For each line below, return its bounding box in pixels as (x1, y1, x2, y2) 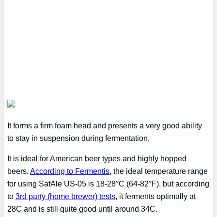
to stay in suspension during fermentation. (7, 133, 150, 142)
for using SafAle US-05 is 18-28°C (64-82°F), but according (7, 179, 210, 188)
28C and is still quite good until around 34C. (7, 204, 158, 214)
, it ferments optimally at (115, 192, 196, 201)
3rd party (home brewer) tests (15, 192, 116, 201)
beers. (7, 167, 31, 176)
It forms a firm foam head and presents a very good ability (7, 121, 202, 130)
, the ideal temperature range (109, 167, 208, 176)
